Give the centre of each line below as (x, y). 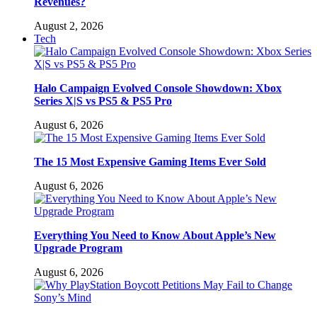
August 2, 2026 (69, 25)
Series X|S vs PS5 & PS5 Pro (103, 100)
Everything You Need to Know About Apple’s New (155, 235)
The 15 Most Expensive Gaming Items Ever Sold (150, 161)
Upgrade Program (78, 248)
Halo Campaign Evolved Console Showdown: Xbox (158, 88)
